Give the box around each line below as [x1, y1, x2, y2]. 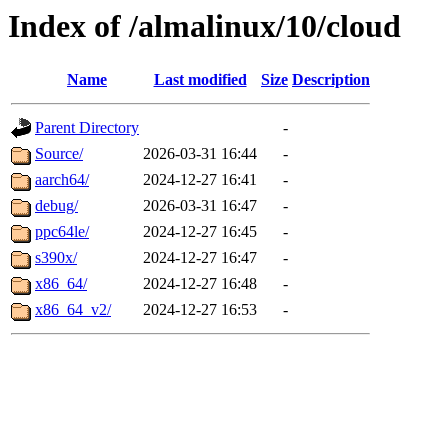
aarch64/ [35, 171, 89, 189]
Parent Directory [35, 119, 139, 137]
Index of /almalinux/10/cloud [8, 8, 401, 44]
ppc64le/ [35, 223, 89, 241]
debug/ [35, 197, 78, 215]
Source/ [35, 145, 83, 163]
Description [292, 71, 370, 89]
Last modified [153, 71, 247, 89]
